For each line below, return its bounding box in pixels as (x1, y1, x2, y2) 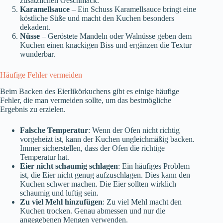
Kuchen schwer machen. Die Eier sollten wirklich (20, 180, 176, 189)
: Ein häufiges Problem (118, 162, 190, 171)
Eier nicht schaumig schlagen (20, 162, 118, 171)
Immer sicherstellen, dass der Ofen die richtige (20, 144, 165, 153)
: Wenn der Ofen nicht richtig (88, 126, 180, 135)
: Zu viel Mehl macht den (103, 198, 182, 207)
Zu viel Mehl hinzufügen (20, 198, 103, 207)
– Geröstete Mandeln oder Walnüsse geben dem (40, 32, 192, 41)
